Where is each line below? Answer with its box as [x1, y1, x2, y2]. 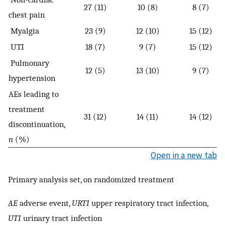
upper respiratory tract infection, [89, 198, 208, 208]
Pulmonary [9, 58, 49, 68]
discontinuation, [9, 119, 65, 130]
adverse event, [18, 198, 72, 208]
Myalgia [9, 26, 39, 36]
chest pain [9, 10, 45, 20]
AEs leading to [9, 89, 59, 99]
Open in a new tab [151, 150, 217, 161]
